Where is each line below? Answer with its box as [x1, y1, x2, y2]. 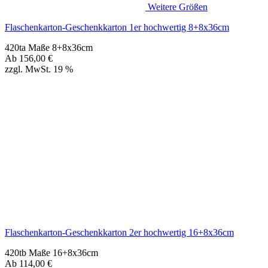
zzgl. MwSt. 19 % [5, 173, 73, 184]
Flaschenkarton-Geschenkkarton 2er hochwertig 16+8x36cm [5, 132, 234, 142]
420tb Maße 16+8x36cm [5, 152, 98, 163]
